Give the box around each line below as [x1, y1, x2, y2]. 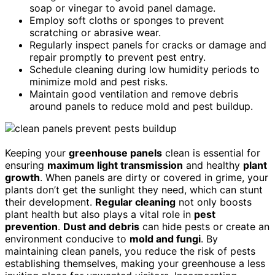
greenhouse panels [69, 146, 162, 159]
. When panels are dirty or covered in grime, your [40, 171, 268, 184]
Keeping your [5, 146, 69, 159]
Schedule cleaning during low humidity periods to [29, 63, 260, 76]
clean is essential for [162, 146, 260, 159]
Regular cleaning [95, 195, 176, 208]
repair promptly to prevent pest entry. [29, 50, 206, 63]
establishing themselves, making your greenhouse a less [5, 257, 265, 269]
